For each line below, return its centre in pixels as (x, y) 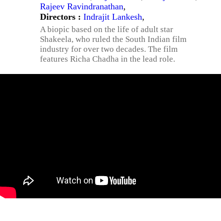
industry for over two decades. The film (109, 49)
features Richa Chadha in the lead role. (108, 59)
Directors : (62, 17)
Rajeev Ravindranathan (82, 6)
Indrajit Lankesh (113, 17)
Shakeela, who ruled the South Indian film (113, 39)
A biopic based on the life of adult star (107, 29)
